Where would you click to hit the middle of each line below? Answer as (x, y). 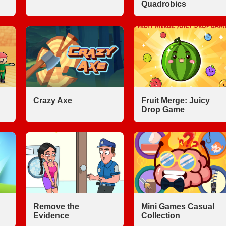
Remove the (56, 207)
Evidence (51, 216)
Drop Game (163, 110)
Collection (160, 216)
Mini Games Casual (178, 207)
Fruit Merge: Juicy (175, 101)
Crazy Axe (53, 101)
